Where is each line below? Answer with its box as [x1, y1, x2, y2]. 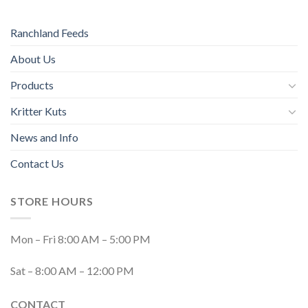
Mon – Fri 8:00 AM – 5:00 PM [10, 232, 151, 245]
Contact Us [10, 157, 64, 170]
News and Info [10, 131, 78, 144]
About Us [10, 52, 56, 66]
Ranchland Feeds [10, 26, 89, 40]
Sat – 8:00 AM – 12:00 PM [10, 263, 134, 277]
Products [10, 78, 54, 92]
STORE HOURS [10, 195, 93, 208]
